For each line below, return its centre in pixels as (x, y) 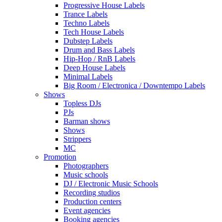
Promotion (60, 157)
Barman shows (87, 121)
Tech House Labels (94, 32)
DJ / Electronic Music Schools (111, 183)
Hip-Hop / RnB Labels (99, 58)
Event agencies (87, 210)
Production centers (92, 201)
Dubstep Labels (88, 41)
